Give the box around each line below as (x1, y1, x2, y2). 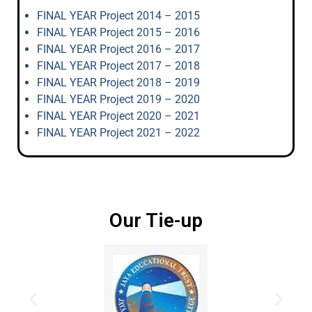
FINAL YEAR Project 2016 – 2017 (37, 42, 200, 56)
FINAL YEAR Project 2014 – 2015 (37, 9, 200, 22)
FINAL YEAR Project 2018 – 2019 (37, 76, 200, 89)
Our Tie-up (109, 209, 203, 232)
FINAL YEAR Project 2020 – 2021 (37, 109, 200, 123)
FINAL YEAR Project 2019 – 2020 (37, 93, 200, 106)
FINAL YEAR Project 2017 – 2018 (37, 59, 200, 72)
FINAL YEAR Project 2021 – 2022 (37, 126, 200, 139)
